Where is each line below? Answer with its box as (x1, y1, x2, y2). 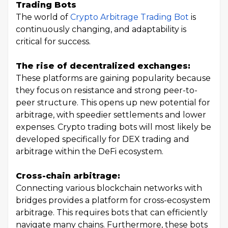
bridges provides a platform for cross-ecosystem (16, 195, 210, 206)
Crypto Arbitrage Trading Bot (70, 12, 189, 22)
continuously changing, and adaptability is (16, 24, 186, 35)
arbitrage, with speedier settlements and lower (16, 110, 206, 120)
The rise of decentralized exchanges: (16, 61, 190, 71)
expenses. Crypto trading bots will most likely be (16, 122, 211, 132)
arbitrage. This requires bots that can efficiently (16, 208, 208, 218)
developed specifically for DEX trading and (16, 134, 189, 145)
